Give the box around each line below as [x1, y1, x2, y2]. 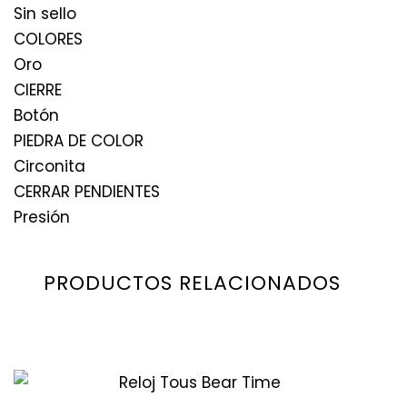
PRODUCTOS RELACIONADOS [44, 269, 341, 298]
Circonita [14, 154, 85, 177]
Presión [14, 205, 70, 228]
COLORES [14, 27, 83, 50]
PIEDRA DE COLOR [14, 129, 144, 152]
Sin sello [14, 2, 76, 25]
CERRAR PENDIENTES [14, 180, 160, 203]
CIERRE [14, 78, 62, 101]
